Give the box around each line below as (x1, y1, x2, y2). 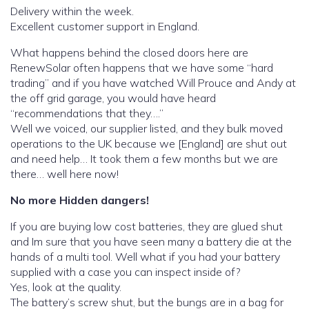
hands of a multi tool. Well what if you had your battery (10, 250, 280, 264)
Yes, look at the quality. (10, 280, 121, 295)
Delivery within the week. (10, 4, 134, 19)
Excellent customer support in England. (10, 19, 199, 34)
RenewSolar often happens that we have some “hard (10, 61, 273, 75)
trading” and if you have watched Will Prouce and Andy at (10, 76, 296, 90)
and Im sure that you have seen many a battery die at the (10, 235, 292, 249)
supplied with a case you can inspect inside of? (54, 265, 241, 279)
